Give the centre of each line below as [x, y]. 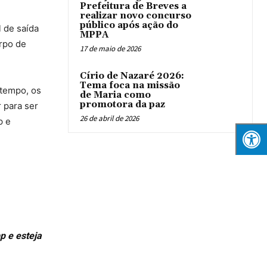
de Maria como [115, 95]
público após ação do [129, 26]
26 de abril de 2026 [109, 119]
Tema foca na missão [130, 86]
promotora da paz [122, 105]
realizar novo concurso [136, 16]
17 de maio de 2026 [110, 49]
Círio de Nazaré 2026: [132, 76]
